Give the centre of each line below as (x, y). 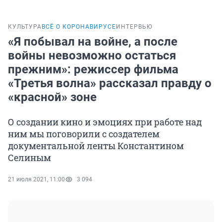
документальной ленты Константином (96, 146)
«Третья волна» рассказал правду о (110, 83)
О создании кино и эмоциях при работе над (105, 122)
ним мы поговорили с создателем (84, 134)
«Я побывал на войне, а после (93, 42)
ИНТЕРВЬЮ (134, 27)
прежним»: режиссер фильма (93, 70)
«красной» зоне (52, 97)
